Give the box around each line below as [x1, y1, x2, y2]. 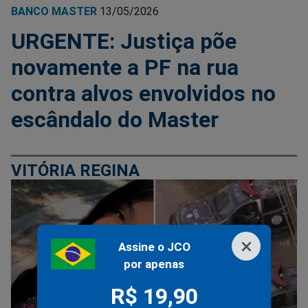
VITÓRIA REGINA [11, 161, 140, 181]
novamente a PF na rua [11, 54, 239, 81]
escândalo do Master [11, 107, 219, 133]
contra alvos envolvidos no [11, 80, 276, 107]
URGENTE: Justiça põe [11, 28, 236, 55]
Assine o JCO [118, 240, 190, 254]
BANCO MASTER [11, 5, 97, 19]
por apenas [124, 257, 184, 272]
